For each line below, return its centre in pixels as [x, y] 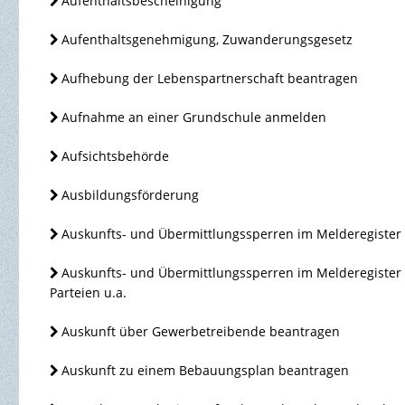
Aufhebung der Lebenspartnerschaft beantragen [210, 79]
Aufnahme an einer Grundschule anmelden [194, 118]
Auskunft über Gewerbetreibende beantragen [201, 332]
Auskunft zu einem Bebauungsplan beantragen [206, 371]
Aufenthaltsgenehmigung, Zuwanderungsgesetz [207, 40]
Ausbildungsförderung [131, 195]
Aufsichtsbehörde [116, 156]
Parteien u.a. [88, 293]
